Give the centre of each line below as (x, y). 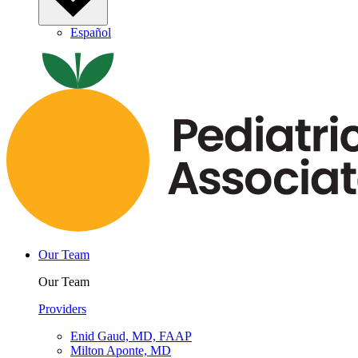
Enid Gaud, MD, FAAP (131, 336)
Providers (62, 309)
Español (91, 33)
